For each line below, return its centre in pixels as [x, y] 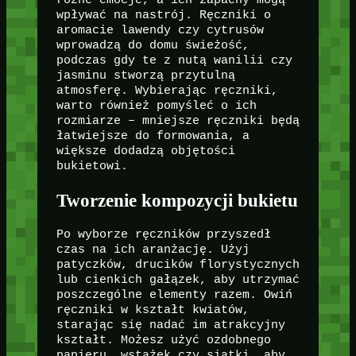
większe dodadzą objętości [145, 151]
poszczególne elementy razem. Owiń [174, 295]
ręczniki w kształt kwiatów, [153, 310]
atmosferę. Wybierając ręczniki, [167, 90]
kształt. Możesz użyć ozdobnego [163, 341]
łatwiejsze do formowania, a [153, 135]
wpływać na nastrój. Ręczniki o [163, 15]
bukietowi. [92, 166]
